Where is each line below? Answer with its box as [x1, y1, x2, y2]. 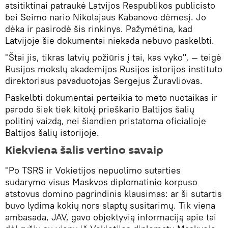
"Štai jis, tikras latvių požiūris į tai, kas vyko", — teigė [5, 51, 221, 64]
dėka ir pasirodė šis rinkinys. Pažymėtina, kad [5, 23, 192, 35]
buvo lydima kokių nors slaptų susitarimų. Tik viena [5, 199, 215, 212]
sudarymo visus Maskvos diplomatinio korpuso [5, 176, 197, 188]
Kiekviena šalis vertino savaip [5, 142, 163, 158]
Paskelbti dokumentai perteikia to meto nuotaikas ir [5, 92, 217, 104]
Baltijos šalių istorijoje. [5, 127, 99, 139]
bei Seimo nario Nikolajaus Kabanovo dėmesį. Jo [5, 11, 206, 23]
